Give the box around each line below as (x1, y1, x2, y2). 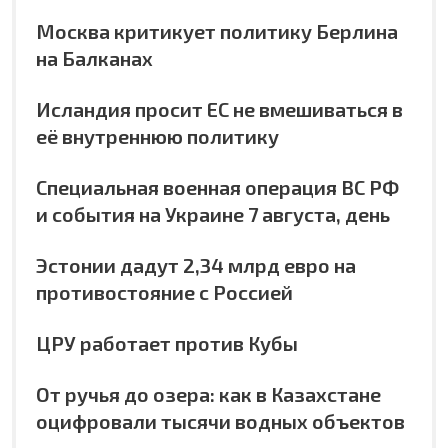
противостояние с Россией (36, 279, 293, 304)
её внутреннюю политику (36, 123, 279, 148)
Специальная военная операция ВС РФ (36, 174, 399, 199)
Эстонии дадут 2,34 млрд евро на (36, 252, 356, 277)
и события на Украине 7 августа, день (36, 201, 390, 226)
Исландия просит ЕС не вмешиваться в (36, 96, 403, 121)
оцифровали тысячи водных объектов (36, 408, 405, 433)
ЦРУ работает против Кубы (36, 330, 298, 355)
